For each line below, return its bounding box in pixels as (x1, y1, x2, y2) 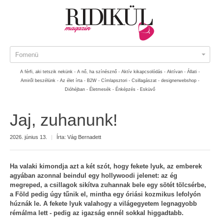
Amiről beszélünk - (21, 78, 58, 83)
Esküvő (140, 87, 155, 92)
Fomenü (15, 51, 38, 58)
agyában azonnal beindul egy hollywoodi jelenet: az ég (10, 172, 177, 179)
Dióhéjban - (65, 87, 88, 92)
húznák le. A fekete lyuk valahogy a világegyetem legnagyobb (10, 200, 197, 207)
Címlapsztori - (101, 78, 130, 83)
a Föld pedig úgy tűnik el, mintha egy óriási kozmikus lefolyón (10, 191, 201, 198)
